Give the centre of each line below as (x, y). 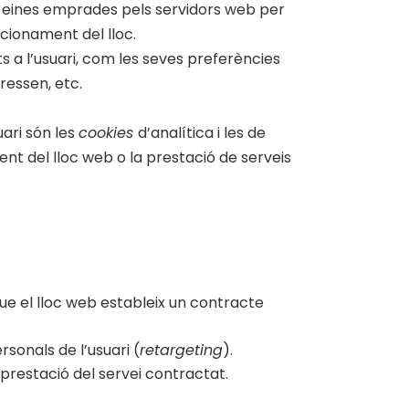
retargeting (181, 350)
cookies (108, 133)
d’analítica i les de (202, 133)
